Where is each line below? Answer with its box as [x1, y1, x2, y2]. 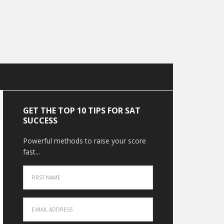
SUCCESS [23, 115, 57, 126]
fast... [23, 147, 40, 156]
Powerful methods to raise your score [23, 136, 146, 145]
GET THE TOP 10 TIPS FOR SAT [23, 105, 140, 116]
